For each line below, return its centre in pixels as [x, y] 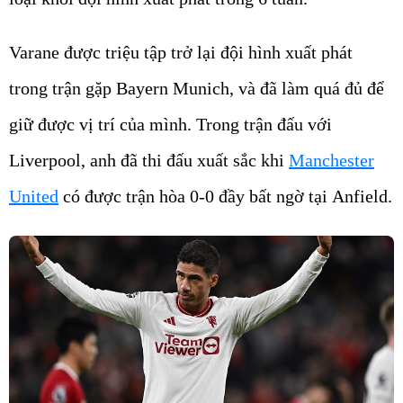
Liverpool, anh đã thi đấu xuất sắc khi [149, 160]
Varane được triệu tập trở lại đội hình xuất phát [181, 52]
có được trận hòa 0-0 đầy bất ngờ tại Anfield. [225, 196]
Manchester [331, 160]
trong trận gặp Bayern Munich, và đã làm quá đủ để [197, 88]
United [34, 196]
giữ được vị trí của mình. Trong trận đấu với [170, 124]
